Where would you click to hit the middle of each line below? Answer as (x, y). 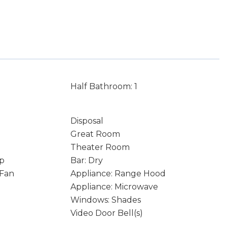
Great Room (95, 134)
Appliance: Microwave (114, 187)
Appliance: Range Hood (118, 174)
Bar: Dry (86, 160)
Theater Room (100, 147)
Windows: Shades (105, 200)
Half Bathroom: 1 (104, 86)
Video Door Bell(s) (106, 213)
